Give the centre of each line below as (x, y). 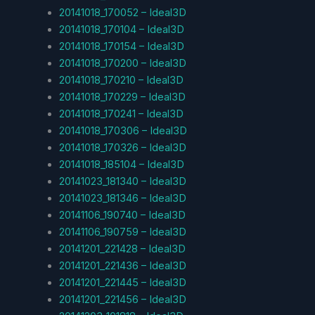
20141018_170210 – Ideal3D (121, 80)
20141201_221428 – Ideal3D (122, 249)
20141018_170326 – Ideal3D (122, 147)
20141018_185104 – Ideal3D (121, 164)
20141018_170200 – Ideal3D (122, 63)
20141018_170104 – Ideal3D (121, 29)
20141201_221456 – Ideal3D (122, 299)
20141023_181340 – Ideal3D (122, 181)
